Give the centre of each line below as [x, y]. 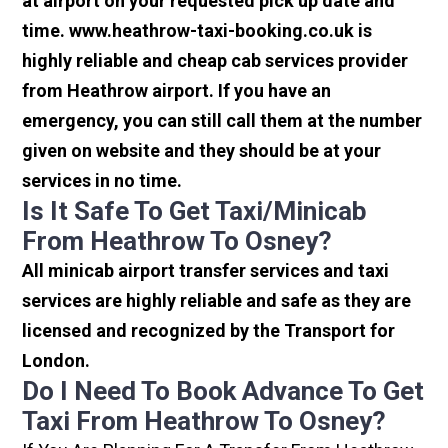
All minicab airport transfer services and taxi [206, 271]
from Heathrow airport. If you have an [177, 91]
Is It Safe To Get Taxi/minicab [195, 211]
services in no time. [102, 181]
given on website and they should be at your [202, 151]
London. [56, 361]
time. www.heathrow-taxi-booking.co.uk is [197, 31]
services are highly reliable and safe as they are [217, 301]
